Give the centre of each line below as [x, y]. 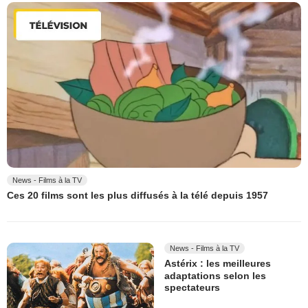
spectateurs [192, 288]
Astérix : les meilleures [218, 264]
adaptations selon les [215, 275]
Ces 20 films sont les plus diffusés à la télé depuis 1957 [137, 196]
